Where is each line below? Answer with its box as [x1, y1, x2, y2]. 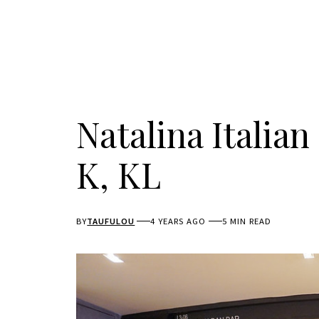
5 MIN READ [221, 215, 271, 226]
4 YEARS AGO [150, 215, 206, 226]
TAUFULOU [87, 215, 135, 226]
